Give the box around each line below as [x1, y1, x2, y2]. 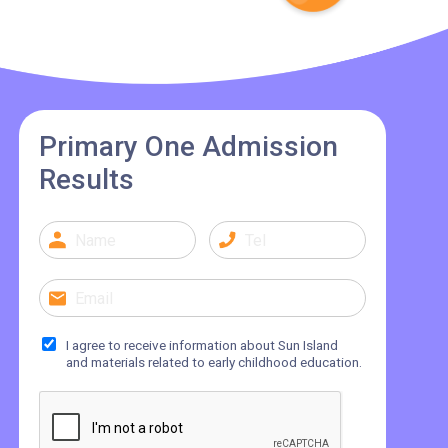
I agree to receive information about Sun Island [66, 337, 339, 353]
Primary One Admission [39, 130, 339, 163]
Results [39, 163, 135, 196]
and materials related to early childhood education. [66, 354, 363, 370]
